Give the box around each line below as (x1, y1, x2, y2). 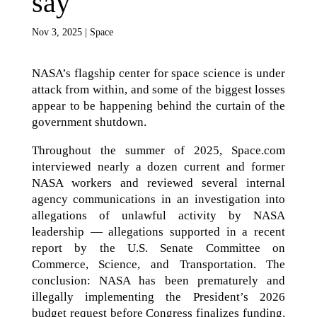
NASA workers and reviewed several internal (31, 176, 286, 190)
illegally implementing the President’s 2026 (31, 290, 286, 304)
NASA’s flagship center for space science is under (31, 67, 286, 80)
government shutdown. (31, 115, 146, 129)
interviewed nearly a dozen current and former (31, 160, 286, 173)
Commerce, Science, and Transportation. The (31, 258, 286, 271)
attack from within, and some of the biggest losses (31, 83, 286, 96)
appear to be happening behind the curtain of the (31, 99, 286, 113)
